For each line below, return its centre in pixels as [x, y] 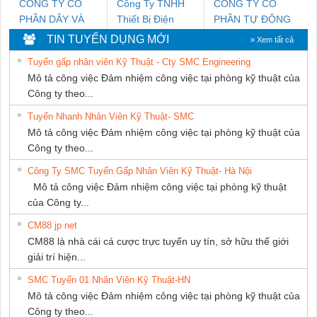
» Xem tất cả [272, 40]
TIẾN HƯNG [242, 35]
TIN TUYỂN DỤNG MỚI [102, 40]
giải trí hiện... [57, 257]
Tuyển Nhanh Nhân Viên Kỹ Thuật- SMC [111, 117]
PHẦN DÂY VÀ [52, 19]
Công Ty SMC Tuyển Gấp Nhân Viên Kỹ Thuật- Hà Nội [140, 171]
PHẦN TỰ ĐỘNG [253, 19]
